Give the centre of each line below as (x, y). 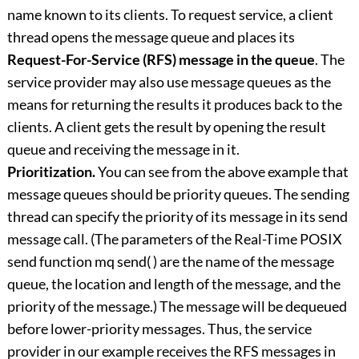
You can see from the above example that (222, 172)
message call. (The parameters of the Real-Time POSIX (174, 239)
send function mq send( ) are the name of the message (170, 262)
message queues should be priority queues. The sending (178, 194)
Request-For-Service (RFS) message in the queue (161, 60)
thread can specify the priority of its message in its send (177, 217)
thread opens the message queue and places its (151, 37)
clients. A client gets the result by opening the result (166, 127)
